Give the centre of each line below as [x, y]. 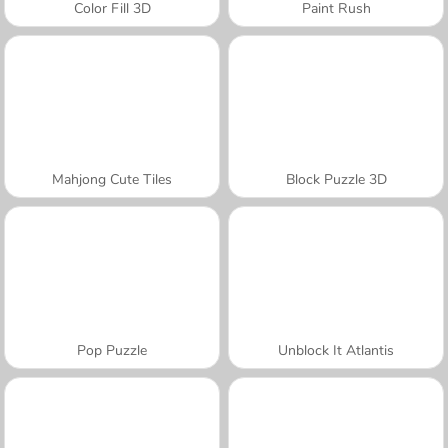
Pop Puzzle [112, 350]
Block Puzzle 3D [336, 179]
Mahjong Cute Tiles [112, 179]
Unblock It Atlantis [336, 350]
